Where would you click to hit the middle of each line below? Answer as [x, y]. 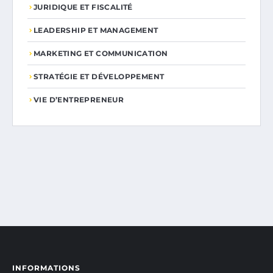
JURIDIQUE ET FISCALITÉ [83, 7]
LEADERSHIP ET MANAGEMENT [96, 30]
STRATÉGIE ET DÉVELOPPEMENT [99, 77]
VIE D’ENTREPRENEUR [79, 100]
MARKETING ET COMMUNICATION [101, 54]
